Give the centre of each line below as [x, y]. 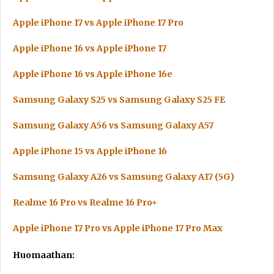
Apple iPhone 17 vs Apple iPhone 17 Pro [98, 23]
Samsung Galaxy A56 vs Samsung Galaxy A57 [113, 125]
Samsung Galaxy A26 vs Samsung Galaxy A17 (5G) [124, 177]
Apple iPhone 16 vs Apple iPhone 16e [93, 74]
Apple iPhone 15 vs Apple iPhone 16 [90, 151]
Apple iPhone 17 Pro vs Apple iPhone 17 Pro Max [118, 228]
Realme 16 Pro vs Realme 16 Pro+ [85, 202]
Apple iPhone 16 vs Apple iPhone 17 [90, 48]
